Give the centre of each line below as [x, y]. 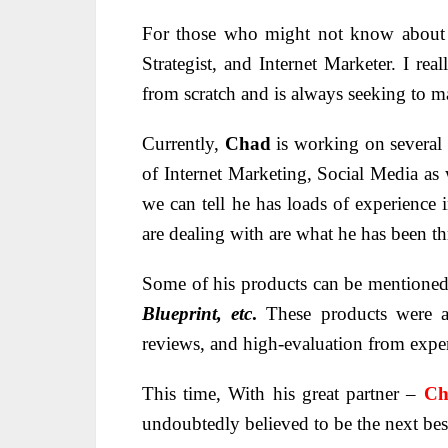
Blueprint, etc [197, 313]
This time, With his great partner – [283, 393]
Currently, [183, 143]
